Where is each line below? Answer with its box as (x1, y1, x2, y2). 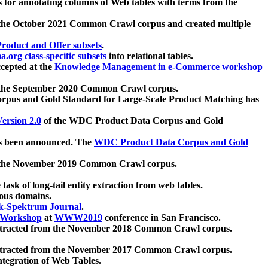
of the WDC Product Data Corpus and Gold (41, 115, 223, 126)
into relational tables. (106, 51, 193, 62)
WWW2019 (54, 212, 102, 223)
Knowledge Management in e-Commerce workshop (54, 62, 263, 72)
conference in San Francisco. (102, 212, 221, 223)
